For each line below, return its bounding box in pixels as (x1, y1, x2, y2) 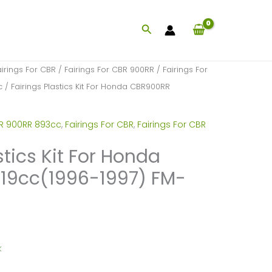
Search (140, 22, 179, 37)
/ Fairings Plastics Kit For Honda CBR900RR (2, 81, 170, 92)
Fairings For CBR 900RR (64, 64, 154, 75)
